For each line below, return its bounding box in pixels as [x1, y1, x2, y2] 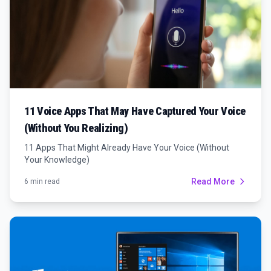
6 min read [24, 177, 60, 186]
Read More [191, 176, 235, 186]
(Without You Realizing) [24, 121, 128, 134]
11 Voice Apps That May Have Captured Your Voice [24, 104, 246, 117]
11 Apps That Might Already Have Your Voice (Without [24, 142, 229, 152]
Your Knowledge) [24, 154, 90, 165]
